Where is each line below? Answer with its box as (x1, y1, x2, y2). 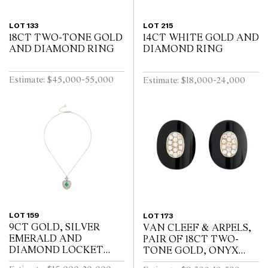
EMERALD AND (9, 233, 82, 245)
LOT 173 (143, 211, 173, 221)
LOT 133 (9, 20, 38, 31)
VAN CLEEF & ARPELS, (143, 222, 251, 234)
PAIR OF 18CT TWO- (143, 233, 239, 245)
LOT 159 (9, 210, 39, 220)
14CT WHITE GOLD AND (143, 32, 259, 44)
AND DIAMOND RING (9, 43, 114, 55)
